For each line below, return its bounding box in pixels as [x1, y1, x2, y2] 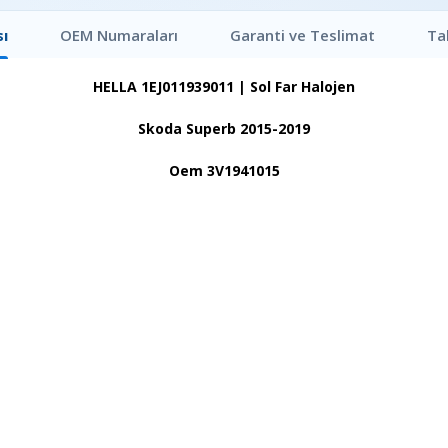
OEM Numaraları [59, 24, 178, 45]
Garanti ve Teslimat [229, 24, 375, 45]
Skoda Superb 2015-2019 [138, 119, 310, 138]
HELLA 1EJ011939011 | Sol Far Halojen [93, 77, 355, 96]
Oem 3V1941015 [168, 161, 280, 180]
